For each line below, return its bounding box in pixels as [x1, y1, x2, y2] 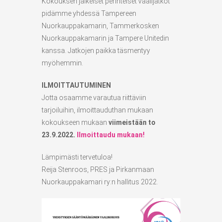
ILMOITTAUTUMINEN [42, 81, 111, 89]
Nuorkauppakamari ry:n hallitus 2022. [42, 177, 158, 186]
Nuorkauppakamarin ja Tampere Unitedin [42, 34, 169, 42]
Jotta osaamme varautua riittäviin [42, 93, 146, 102]
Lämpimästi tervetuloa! [42, 153, 112, 161]
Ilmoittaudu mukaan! [77, 130, 145, 139]
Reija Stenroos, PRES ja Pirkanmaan [42, 165, 154, 173]
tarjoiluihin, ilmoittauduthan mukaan [42, 106, 153, 114]
